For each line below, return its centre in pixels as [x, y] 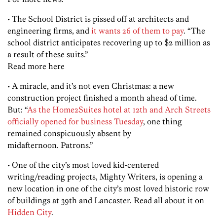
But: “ [17, 110]
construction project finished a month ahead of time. [102, 98]
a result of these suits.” [48, 55]
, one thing [163, 122]
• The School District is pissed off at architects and [98, 19]
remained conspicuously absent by [69, 133]
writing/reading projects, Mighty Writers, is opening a [105, 177]
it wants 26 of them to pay [137, 31]
